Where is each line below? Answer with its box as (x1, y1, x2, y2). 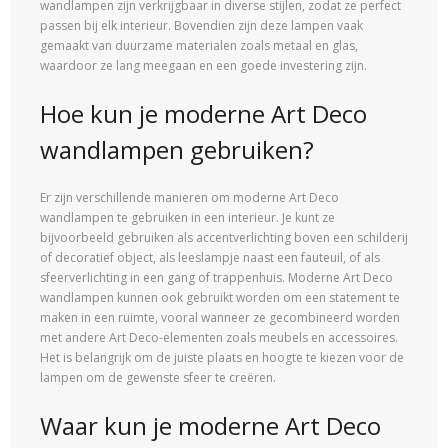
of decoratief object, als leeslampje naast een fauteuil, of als (40, 248, 380, 266)
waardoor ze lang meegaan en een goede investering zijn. (40, 57, 367, 75)
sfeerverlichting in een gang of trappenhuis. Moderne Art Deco (40, 268, 393, 286)
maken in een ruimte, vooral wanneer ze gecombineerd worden (40, 308, 400, 326)
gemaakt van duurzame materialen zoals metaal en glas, (40, 37, 358, 55)
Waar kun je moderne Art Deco (40, 408, 381, 442)
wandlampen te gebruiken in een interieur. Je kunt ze (40, 208, 335, 226)
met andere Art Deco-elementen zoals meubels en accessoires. (40, 328, 398, 346)
